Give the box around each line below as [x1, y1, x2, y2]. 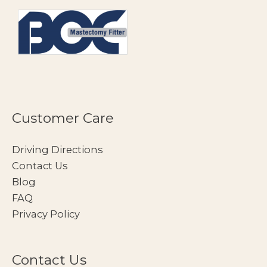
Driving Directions [12, 143, 103, 156]
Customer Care [12, 109, 114, 126]
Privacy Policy [12, 207, 80, 220]
